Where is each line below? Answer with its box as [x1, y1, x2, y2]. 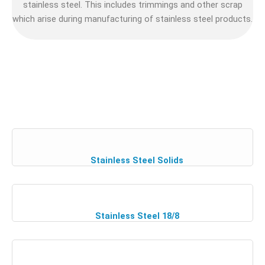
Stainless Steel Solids [91, 155, 183, 166]
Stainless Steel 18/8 [95, 211, 179, 222]
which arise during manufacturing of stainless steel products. [12, 13, 253, 24]
